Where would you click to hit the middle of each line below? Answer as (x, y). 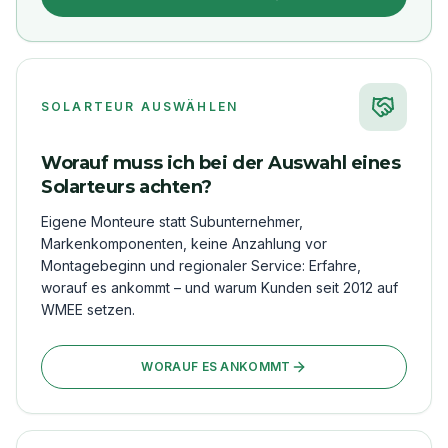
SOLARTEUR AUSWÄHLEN (140, 106)
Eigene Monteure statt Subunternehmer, (172, 221)
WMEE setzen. (88, 309)
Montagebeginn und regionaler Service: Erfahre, (201, 265)
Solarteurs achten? (126, 186)
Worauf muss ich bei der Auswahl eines (221, 162)
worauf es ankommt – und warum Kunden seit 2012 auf (219, 287)
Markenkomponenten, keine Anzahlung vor (184, 243)
